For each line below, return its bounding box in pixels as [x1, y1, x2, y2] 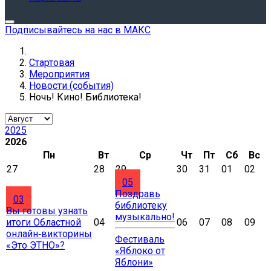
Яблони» [115, 256, 153, 268]
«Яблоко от [115, 245, 165, 256]
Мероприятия [29, 68, 90, 80]
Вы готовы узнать [6, 205, 88, 217]
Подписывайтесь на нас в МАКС [5, 24, 151, 36]
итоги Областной [6, 217, 81, 228]
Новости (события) [29, 80, 114, 91]
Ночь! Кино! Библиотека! [29, 91, 142, 103]
